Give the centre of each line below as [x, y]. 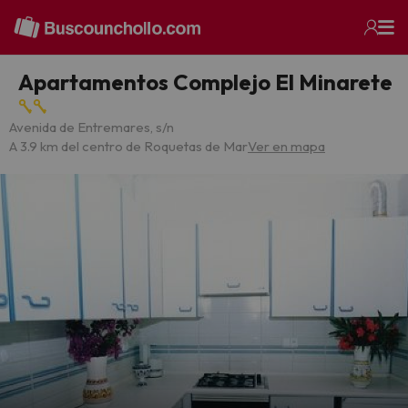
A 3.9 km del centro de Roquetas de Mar [128, 146]
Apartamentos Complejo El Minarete [205, 82]
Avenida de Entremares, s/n [92, 127]
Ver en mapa [286, 146]
